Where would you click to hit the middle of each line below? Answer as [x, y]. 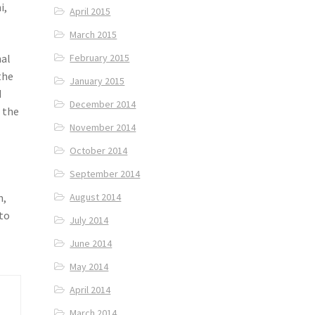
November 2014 [103, 128]
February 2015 [100, 58]
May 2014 [89, 267]
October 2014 [99, 151]
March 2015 [94, 35]
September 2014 [105, 174]
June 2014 [91, 244]
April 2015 [90, 12]
